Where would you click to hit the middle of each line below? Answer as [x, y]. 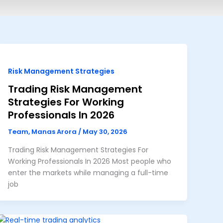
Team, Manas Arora [43, 132]
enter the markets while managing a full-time [88, 172]
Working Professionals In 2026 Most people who [89, 161]
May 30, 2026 [105, 132]
